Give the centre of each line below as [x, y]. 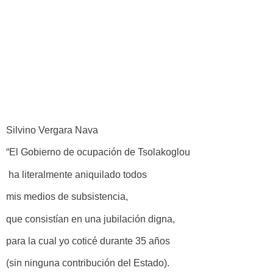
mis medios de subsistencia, [67, 197]
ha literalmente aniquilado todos [76, 174]
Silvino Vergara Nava [52, 130]
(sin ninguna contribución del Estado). [88, 263]
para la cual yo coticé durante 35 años [88, 241]
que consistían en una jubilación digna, [90, 219]
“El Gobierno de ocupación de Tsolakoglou [98, 152]
